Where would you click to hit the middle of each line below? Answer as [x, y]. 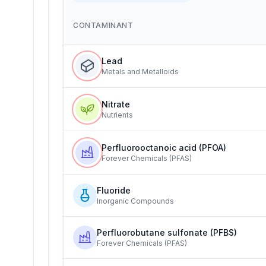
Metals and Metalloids [140, 72]
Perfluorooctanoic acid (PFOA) [164, 148]
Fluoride [114, 190]
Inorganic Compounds [135, 201]
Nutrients [117, 115]
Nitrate [116, 104]
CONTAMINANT [103, 25]
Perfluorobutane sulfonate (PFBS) [167, 232]
